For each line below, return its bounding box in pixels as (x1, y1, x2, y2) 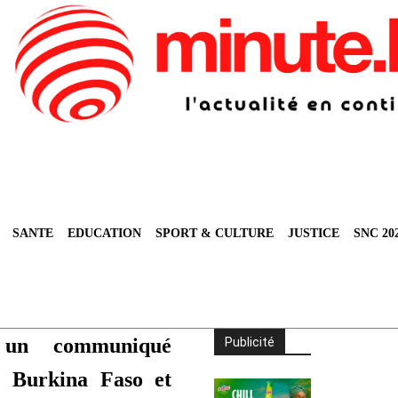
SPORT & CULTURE (155, 227, 274, 241)
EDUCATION (68, 227, 141, 241)
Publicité (225, 335, 275, 350)
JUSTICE (288, 227, 339, 241)
